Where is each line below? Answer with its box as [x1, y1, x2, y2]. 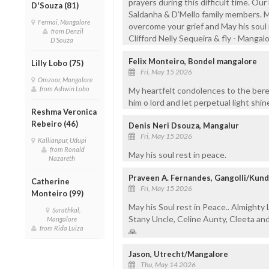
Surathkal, [52, 205, 81, 214]
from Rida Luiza [40, 223, 86, 232]
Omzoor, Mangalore [38, 75, 95, 83]
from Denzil [51, 26, 84, 35]
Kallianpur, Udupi [38, 136, 89, 144]
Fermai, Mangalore [38, 17, 92, 26]
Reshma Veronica [31, 106, 97, 116]
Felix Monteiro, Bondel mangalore [128, 56, 257, 66]
